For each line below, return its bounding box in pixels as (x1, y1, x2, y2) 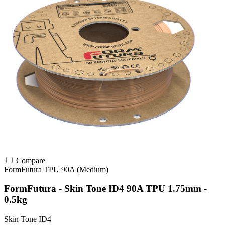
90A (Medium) (61, 165, 108, 174)
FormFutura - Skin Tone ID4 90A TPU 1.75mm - (4, 183, 207, 194)
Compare (14, 156, 45, 165)
